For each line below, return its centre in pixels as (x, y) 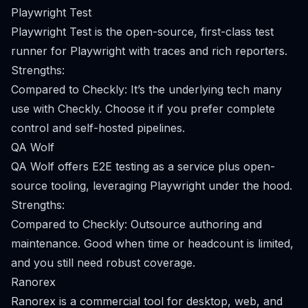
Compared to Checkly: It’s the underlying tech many (146, 89)
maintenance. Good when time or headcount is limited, (152, 243)
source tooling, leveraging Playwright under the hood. (152, 186)
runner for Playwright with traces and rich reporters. (149, 51)
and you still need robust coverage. (103, 263)
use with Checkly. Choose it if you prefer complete (143, 109)
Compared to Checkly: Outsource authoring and (136, 224)
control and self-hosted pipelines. (98, 128)
